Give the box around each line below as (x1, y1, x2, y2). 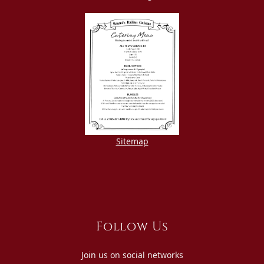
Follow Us (95, 218, 169, 235)
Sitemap (115, 135, 148, 147)
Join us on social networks (81, 249, 183, 260)
